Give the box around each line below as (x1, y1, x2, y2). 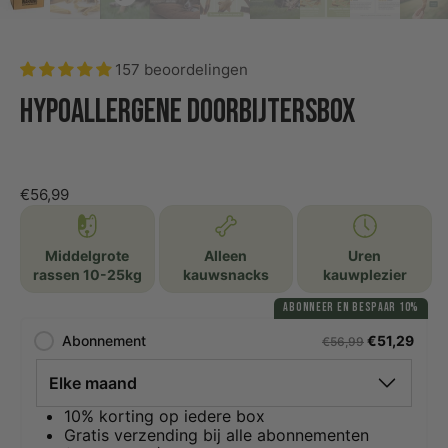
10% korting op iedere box (64, 405, 265, 426)
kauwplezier (322, 265, 407, 283)
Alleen (204, 246, 248, 264)
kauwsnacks (182, 265, 269, 283)
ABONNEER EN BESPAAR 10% (283, 300, 419, 316)
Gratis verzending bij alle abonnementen (64, 424, 369, 445)
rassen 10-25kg (32, 265, 142, 283)
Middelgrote (45, 246, 130, 264)
